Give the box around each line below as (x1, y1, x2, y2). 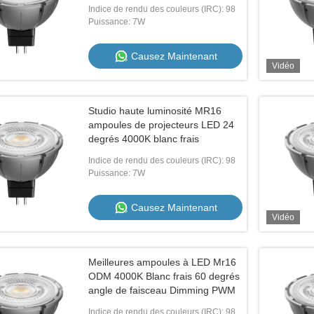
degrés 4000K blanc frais (88, 133, 199, 144)
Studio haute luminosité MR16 (88, 105, 221, 116)
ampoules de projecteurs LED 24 (88, 119, 234, 130)
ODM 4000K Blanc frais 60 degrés (88, 271, 240, 282)
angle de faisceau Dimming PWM (88, 285, 235, 296)
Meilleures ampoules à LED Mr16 (88, 257, 236, 268)
